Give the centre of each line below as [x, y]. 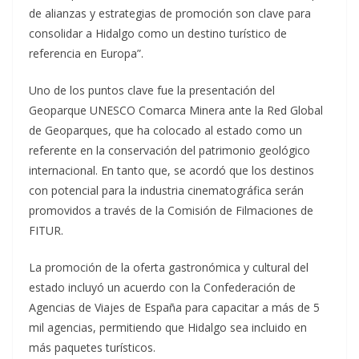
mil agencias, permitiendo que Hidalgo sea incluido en [168, 327]
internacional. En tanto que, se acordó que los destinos [171, 170]
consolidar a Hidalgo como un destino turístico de [158, 33]
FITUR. [46, 230]
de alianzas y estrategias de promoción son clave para [170, 13]
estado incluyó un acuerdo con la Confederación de [162, 287]
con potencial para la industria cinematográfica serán [166, 190]
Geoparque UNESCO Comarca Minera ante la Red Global [176, 110]
